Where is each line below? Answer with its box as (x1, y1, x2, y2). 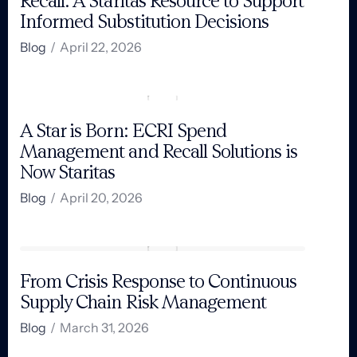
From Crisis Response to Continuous (20, 269, 297, 292)
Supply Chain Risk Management (20, 289, 267, 313)
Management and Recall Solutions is (20, 139, 298, 163)
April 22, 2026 (60, 38, 142, 55)
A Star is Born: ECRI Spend (20, 118, 227, 142)
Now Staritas (20, 159, 116, 183)
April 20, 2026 (60, 189, 143, 206)
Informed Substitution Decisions (20, 9, 269, 33)
